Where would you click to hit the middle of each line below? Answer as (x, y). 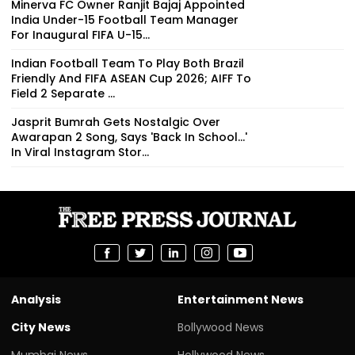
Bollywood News (221, 327)
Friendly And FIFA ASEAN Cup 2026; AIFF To (131, 78)
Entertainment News (240, 299)
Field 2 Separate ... (63, 93)
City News (41, 327)
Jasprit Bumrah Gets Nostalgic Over (116, 122)
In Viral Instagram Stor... (80, 152)
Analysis (36, 299)
